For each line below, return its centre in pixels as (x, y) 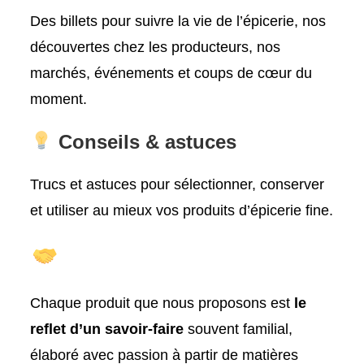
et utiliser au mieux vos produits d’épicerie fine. (182, 210)
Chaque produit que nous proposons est (162, 303)
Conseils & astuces (144, 141)
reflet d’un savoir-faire (107, 329)
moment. (59, 99)
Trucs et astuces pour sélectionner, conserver (178, 184)
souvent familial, (238, 329)
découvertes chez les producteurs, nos (156, 47)
